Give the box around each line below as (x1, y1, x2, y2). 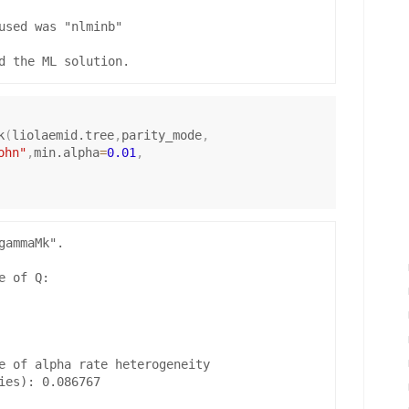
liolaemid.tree (11, 127, 114, 142)
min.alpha (33, 144, 100, 160)
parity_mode (121, 127, 202, 142)
